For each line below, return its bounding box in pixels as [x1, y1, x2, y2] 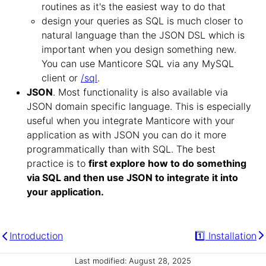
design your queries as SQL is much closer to [42, 15, 243, 27]
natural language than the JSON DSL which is [42, 29, 245, 42]
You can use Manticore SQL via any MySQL [42, 58, 234, 70]
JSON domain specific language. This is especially [27, 100, 251, 113]
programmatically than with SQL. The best [27, 143, 216, 156]
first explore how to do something [88, 157, 246, 170]
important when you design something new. [42, 43, 236, 56]
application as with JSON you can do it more [27, 129, 226, 141]
